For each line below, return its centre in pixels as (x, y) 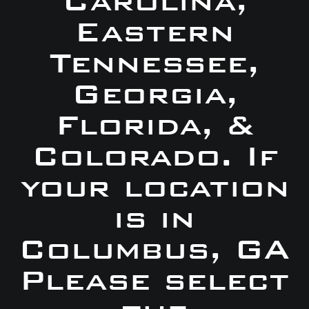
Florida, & (154, 125)
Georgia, (154, 94)
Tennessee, (154, 63)
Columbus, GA (154, 249)
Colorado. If (154, 156)
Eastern (154, 32)
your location (154, 187)
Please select (154, 280)
